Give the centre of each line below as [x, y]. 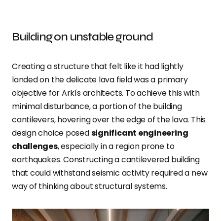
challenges [35, 147]
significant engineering [140, 133]
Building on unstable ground [82, 37]
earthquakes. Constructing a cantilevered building [106, 160]
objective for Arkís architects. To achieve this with [106, 93]
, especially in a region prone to [116, 147]
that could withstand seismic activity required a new [110, 173]
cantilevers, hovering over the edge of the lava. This [109, 120]
